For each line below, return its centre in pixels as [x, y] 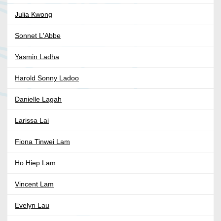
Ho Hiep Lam [35, 163]
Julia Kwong [34, 15]
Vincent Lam [34, 184]
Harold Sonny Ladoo [47, 78]
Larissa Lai [32, 121]
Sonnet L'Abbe [38, 36]
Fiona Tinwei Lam [42, 142]
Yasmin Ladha [37, 57]
